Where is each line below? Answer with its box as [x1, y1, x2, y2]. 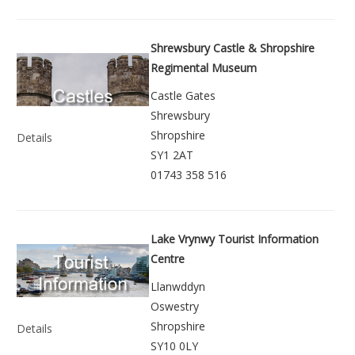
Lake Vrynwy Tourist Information [151, 231, 319, 247]
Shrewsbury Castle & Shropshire [151, 40, 315, 56]
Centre [151, 251, 185, 267]
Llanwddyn [151, 279, 205, 295]
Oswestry [151, 299, 199, 315]
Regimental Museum [151, 60, 257, 76]
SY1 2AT [151, 147, 193, 163]
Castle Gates [151, 88, 216, 104]
